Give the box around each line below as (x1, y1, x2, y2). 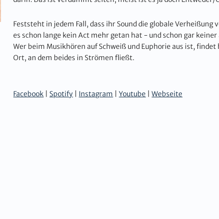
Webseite (152, 89, 183, 98)
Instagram (79, 89, 113, 98)
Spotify (49, 89, 73, 98)
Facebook (13, 89, 44, 98)
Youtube (119, 89, 146, 98)
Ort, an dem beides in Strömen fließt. (13, 53, 135, 63)
